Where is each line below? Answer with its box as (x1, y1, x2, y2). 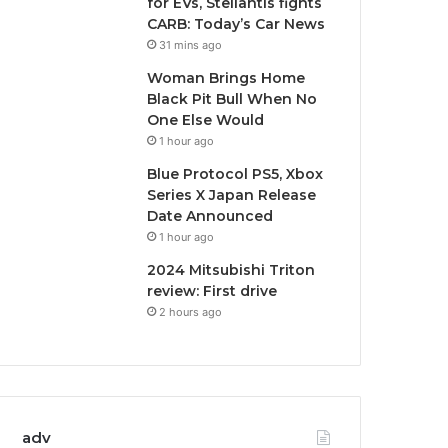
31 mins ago (159, 38, 223, 52)
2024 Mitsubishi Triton (147, 261, 316, 279)
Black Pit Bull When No (147, 90, 318, 108)
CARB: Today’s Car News (147, 15, 326, 33)
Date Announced (147, 207, 274, 225)
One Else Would (147, 111, 265, 129)
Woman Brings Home (147, 69, 306, 87)
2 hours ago (159, 305, 223, 319)
